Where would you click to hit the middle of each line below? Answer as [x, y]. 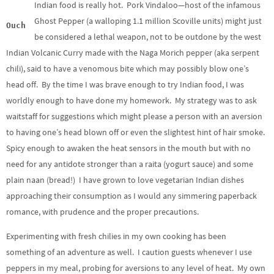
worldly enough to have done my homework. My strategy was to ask [131, 100]
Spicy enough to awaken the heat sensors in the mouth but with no [128, 148]
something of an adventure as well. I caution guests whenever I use [129, 252]
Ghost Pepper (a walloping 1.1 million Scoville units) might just [148, 20]
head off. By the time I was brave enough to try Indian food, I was [125, 84]
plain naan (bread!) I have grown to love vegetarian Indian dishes [125, 180]
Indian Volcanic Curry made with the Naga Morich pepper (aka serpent [133, 52]
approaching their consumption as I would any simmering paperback [131, 195]
